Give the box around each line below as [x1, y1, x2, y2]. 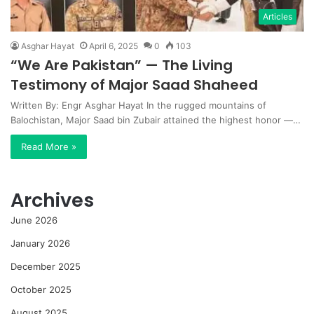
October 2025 [11, 283, 71, 295]
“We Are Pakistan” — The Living [11, 55, 233, 75]
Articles [263, 11, 292, 22]
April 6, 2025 [89, 40, 138, 51]
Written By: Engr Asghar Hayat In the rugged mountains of [11, 99, 266, 111]
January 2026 [11, 237, 70, 249]
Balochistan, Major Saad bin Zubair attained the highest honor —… [11, 114, 301, 125]
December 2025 [11, 260, 81, 272]
